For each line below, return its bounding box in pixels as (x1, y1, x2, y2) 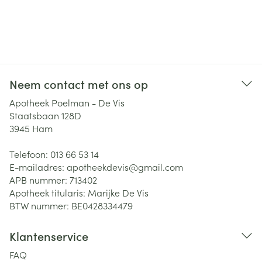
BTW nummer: (9, 199, 71, 212)
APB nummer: (9, 173, 70, 186)
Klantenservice (9, 227, 88, 244)
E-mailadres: (9, 160, 67, 173)
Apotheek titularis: (9, 186, 88, 199)
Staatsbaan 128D (9, 109, 81, 122)
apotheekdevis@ (67, 160, 138, 173)
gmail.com (138, 160, 183, 173)
